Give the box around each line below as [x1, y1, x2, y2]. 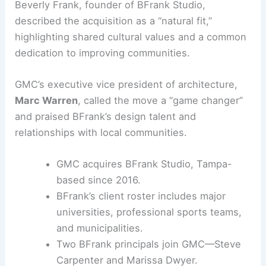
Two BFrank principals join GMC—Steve [56, 238, 241, 251]
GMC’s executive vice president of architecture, [15, 78, 238, 90]
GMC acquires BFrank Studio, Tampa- [56, 158, 232, 170]
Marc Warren [15, 94, 78, 106]
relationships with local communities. [15, 126, 188, 138]
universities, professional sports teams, [56, 206, 242, 218]
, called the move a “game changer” [78, 94, 243, 106]
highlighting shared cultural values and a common [15, 30, 247, 43]
